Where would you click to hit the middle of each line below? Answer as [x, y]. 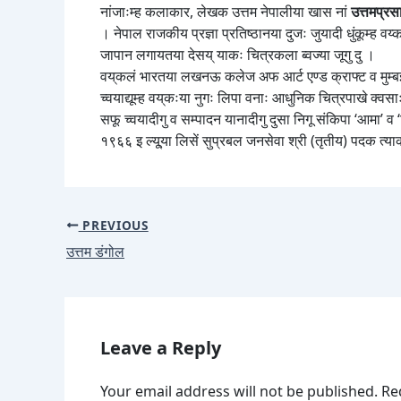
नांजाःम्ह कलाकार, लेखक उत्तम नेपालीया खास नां [226, 12]
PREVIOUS [113, 225]
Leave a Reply [161, 347]
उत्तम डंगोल [95, 251]
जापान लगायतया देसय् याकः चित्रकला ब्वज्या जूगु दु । [238, 55]
